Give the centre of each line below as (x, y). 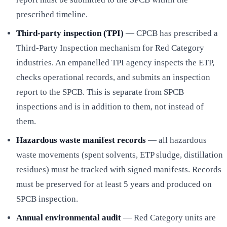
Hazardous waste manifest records (81, 140)
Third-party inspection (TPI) (70, 33)
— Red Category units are (168, 217)
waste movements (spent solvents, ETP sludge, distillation (120, 155)
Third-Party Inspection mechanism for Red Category (110, 48)
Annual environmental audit (69, 217)
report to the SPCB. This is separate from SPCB (100, 92)
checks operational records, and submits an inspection (113, 77)
